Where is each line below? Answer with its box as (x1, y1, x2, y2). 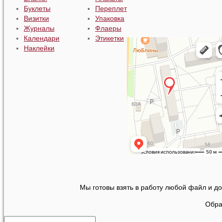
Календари (24, 34, 59, 42)
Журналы (24, 24, 55, 32)
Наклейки (24, 44, 55, 52)
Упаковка (95, 14, 124, 22)
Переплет (95, 4, 127, 12)
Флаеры (95, 24, 121, 32)
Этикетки (95, 34, 124, 42)
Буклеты (24, 4, 51, 12)
